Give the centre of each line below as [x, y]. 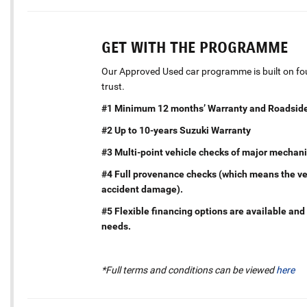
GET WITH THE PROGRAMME [194, 47]
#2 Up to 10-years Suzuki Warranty [176, 130]
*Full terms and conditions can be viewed [188, 270]
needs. [116, 226]
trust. [113, 86]
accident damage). [142, 189]
